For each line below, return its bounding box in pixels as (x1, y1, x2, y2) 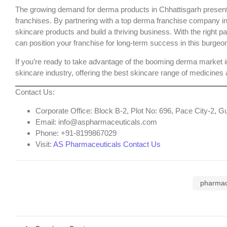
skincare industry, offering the (15, 68, 114, 77)
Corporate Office (35, 106, 90, 115)
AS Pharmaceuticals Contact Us (53, 139, 161, 148)
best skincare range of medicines (114, 68, 223, 77)
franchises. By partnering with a (15, 16, 121, 25)
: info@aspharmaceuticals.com (54, 117, 157, 126)
